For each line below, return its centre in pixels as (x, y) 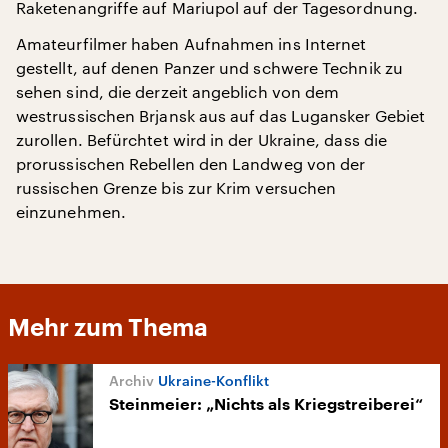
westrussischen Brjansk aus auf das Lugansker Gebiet (221, 115)
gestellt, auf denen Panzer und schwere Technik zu (209, 67)
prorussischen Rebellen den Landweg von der (191, 163)
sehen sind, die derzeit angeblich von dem (178, 91)
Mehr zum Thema (108, 328)
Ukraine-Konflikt (213, 380)
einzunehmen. (71, 211)
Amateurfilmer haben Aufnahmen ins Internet (191, 43)
